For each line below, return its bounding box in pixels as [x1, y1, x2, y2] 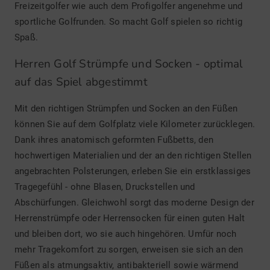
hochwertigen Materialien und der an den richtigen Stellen [14, 150, 252, 162]
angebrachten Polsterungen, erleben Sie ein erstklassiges [14, 166, 251, 177]
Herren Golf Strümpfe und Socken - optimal [14, 56, 243, 72]
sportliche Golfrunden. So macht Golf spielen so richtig [14, 16, 243, 28]
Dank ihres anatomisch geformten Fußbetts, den [14, 134, 214, 146]
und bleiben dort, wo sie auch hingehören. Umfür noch [14, 228, 237, 240]
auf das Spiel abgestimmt [14, 74, 148, 90]
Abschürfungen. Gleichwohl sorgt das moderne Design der [14, 197, 254, 209]
